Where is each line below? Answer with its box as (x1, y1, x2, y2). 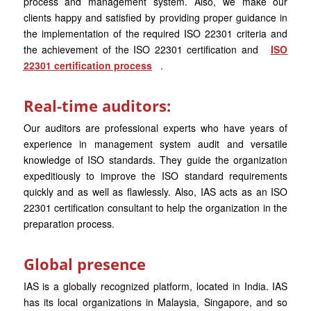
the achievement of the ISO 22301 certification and (23, 42, 263, 56)
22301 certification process (23, 58, 152, 72)
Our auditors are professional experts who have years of (23, 121, 288, 135)
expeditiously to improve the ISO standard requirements (23, 169, 288, 183)
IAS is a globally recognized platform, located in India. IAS (23, 279, 288, 293)
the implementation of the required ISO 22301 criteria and (23, 26, 288, 40)
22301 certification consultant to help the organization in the (23, 201, 288, 215)
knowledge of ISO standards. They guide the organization (23, 153, 288, 167)
